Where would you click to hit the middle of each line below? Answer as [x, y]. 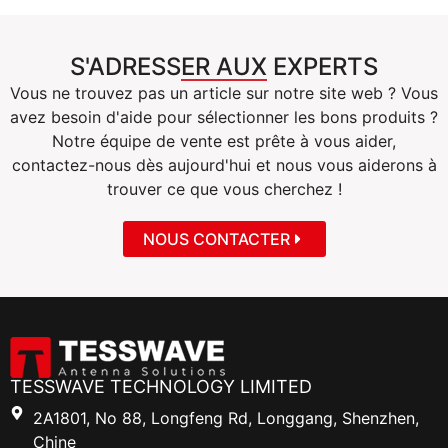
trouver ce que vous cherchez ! [224, 189]
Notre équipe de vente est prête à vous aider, [224, 141]
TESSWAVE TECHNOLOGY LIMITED [161, 386]
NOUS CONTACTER [216, 238]
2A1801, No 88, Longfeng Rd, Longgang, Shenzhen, [225, 417]
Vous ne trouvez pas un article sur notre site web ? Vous [224, 93]
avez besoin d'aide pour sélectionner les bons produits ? [224, 117]
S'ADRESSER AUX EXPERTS [224, 67]
